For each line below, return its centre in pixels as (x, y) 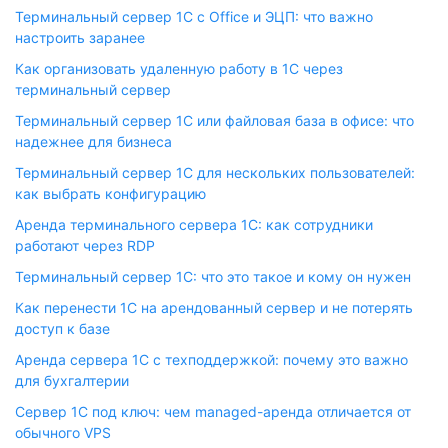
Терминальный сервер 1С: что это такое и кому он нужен (213, 276)
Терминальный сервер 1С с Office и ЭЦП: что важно (194, 16)
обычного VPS (63, 432)
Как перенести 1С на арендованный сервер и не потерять (214, 307)
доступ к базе (62, 328)
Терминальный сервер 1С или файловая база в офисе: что (214, 120)
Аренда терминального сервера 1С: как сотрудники (194, 224)
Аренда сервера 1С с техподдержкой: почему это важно (211, 359)
